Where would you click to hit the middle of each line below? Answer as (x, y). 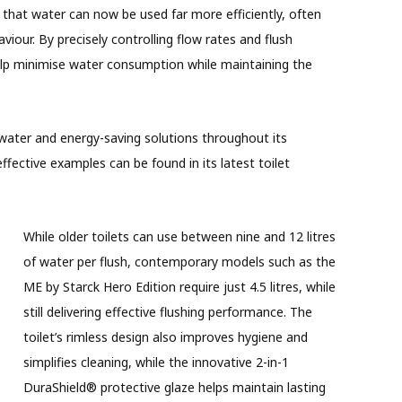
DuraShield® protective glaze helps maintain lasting (174, 387)
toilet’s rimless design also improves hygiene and (165, 336)
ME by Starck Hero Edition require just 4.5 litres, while (179, 286)
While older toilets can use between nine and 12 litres (179, 236)
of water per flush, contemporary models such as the (179, 261)
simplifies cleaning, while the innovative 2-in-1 (156, 362)
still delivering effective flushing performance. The (167, 311)
